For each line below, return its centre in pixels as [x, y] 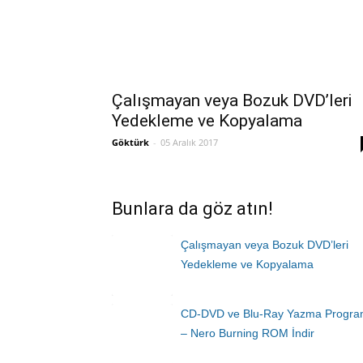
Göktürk [130, 142]
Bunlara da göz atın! [192, 209]
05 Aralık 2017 [189, 142]
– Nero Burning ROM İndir [248, 333]
